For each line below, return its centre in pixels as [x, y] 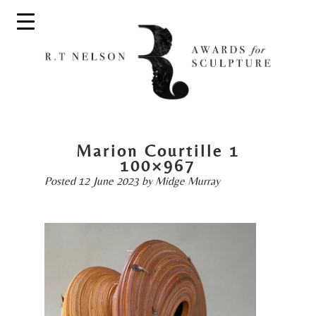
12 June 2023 [108, 181]
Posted [61, 181]
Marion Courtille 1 [158, 151]
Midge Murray [187, 181]
